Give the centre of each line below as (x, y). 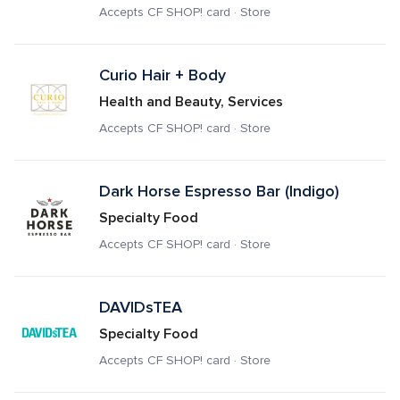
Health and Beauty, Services (191, 102)
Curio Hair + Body (162, 75)
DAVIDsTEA (140, 307)
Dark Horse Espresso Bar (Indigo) (219, 191)
